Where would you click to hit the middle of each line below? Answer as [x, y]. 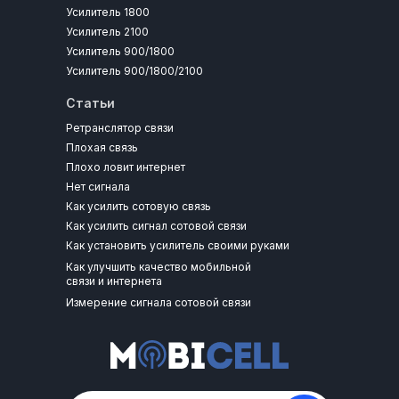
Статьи [90, 103]
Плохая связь [102, 147]
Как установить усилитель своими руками [178, 245]
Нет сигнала [98, 187]
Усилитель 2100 [107, 32]
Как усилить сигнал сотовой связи [156, 226]
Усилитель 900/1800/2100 [134, 71]
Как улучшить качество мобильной [159, 267]
